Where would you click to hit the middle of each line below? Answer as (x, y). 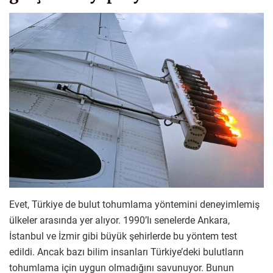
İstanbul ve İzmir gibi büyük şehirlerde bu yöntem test (123, 236)
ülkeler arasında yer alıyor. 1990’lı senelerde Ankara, (119, 220)
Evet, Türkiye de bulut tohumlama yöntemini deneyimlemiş (134, 204)
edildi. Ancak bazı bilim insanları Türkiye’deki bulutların (126, 252)
